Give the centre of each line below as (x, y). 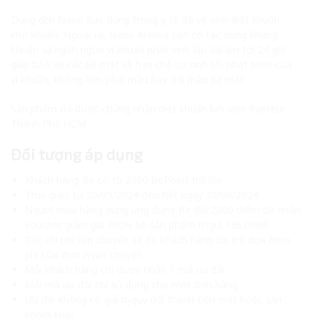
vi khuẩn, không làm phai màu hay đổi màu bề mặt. (129, 79)
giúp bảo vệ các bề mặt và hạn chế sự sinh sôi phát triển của (151, 64)
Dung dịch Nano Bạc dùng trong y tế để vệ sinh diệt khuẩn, (147, 19)
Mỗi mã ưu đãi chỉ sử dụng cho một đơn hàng (131, 284)
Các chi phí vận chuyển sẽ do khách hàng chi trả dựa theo (158, 239)
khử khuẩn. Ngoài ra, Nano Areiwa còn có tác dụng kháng (144, 34)
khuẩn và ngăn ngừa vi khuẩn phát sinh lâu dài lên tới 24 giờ (148, 49)
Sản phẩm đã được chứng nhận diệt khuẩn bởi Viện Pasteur (148, 108)
